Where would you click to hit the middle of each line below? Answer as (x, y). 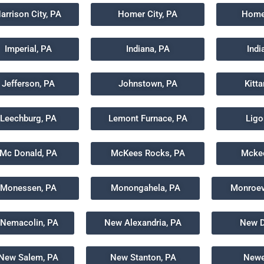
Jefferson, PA (28, 84)
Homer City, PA (148, 14)
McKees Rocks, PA (148, 153)
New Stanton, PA (143, 258)
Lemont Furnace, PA (148, 118)
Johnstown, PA (148, 84)
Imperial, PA (28, 49)
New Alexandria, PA (143, 223)
